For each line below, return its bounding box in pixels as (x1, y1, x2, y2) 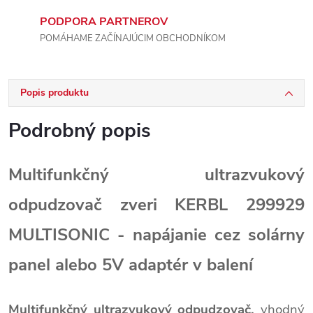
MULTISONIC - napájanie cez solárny (8, 224, 305, 246)
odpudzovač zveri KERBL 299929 (8, 194, 305, 216)
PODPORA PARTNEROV (40, 14, 168, 29)
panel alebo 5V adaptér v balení (8, 254, 253, 276)
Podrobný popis (8, 117, 151, 144)
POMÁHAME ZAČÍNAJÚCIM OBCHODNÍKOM (40, 32, 226, 45)
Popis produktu (20, 86, 89, 99)
